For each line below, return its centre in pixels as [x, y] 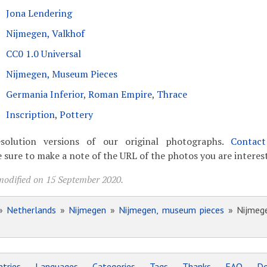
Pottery [76, 114]
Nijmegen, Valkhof [45, 33]
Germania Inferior [44, 94]
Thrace [172, 94]
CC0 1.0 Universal [43, 54]
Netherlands [32, 210]
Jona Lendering [39, 13]
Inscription [30, 114]
